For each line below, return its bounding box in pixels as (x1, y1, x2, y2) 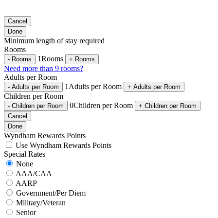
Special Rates (4, 150, 45, 159)
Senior (16, 208, 36, 217)
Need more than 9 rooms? (4, 64, 83, 73)
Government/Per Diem (16, 189, 86, 198)
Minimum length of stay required (4, 36, 105, 45)
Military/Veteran (16, 199, 66, 207)
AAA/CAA (16, 169, 52, 178)
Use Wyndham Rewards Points (16, 141, 111, 150)
